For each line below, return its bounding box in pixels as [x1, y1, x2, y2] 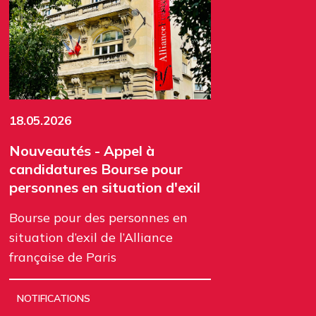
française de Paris [9, 249, 116, 266]
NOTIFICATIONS [16, 292, 90, 305]
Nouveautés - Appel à [9, 142, 154, 160]
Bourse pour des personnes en [9, 209, 188, 226]
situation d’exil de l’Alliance [9, 229, 173, 246]
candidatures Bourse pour [9, 160, 183, 178]
